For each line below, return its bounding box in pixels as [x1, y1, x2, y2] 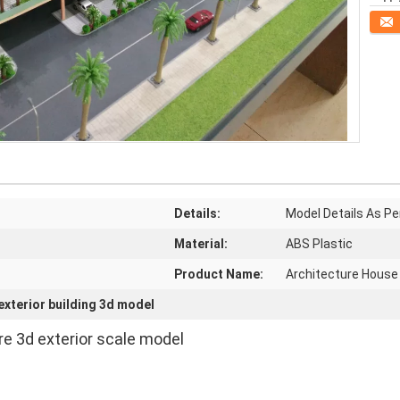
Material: [174, 237, 228, 251]
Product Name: [174, 267, 263, 281]
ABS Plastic [286, 237, 353, 251]
